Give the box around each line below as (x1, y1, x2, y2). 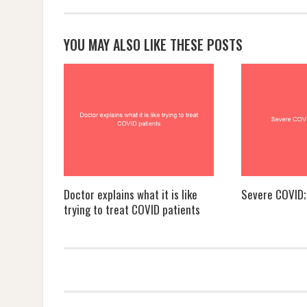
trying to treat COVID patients (64, 201, 200, 219)
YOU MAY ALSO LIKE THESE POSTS (64, 34, 243, 55)
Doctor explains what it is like (64, 186, 197, 204)
